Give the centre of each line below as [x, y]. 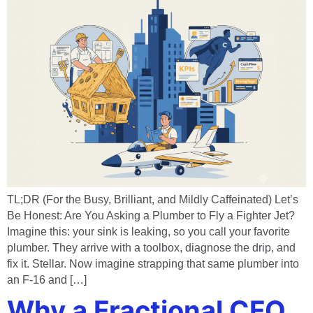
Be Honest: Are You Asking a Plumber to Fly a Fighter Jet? [151, 216]
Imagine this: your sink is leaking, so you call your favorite [148, 232]
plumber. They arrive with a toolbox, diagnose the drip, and [151, 248]
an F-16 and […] [47, 280]
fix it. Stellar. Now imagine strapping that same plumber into [153, 264]
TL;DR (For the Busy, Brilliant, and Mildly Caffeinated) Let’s [153, 200]
